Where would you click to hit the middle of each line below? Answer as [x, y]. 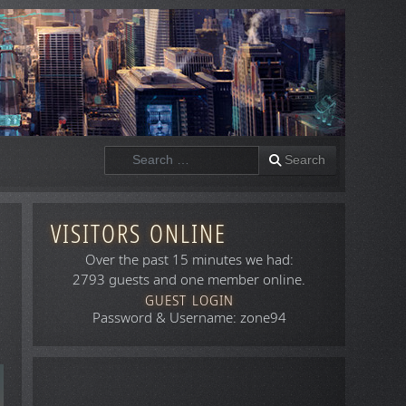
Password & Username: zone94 [189, 318]
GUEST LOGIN [189, 301]
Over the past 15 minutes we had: [189, 260]
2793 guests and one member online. [189, 280]
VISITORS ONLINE [139, 234]
